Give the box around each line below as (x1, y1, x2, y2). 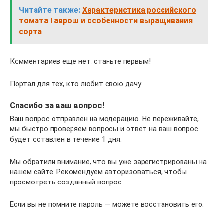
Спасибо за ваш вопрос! (10, 100, 104, 110)
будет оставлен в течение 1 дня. (10, 135, 122, 144)
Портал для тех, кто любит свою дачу (10, 79, 141, 88)
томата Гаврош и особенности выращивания (19, 16, 193, 25)
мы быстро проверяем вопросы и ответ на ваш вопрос (10, 125, 198, 133)
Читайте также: (19, 5, 80, 15)
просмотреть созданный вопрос (10, 178, 122, 186)
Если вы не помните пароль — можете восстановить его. (10, 200, 204, 209)
